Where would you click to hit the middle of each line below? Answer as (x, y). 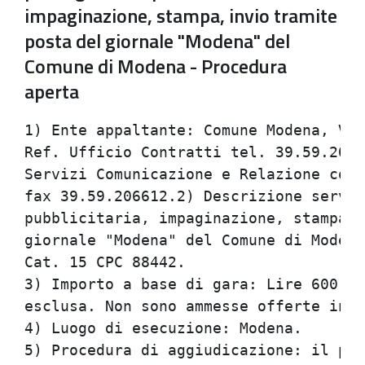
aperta (52, 91)
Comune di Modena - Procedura (156, 66)
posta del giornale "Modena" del (157, 41)
